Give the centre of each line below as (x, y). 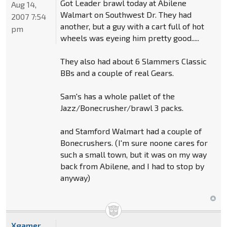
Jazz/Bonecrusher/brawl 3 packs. (122, 107)
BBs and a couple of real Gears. (117, 72)
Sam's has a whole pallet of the (117, 96)
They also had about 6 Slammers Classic (133, 61)
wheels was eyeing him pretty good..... (129, 37)
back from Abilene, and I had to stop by (132, 166)
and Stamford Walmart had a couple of (131, 131)
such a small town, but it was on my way (133, 154)
